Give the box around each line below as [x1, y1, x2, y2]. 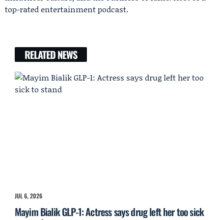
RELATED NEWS [25, 47, 77, 62]
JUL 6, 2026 [15, 192, 42, 200]
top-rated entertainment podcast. [5, 3, 128, 15]
